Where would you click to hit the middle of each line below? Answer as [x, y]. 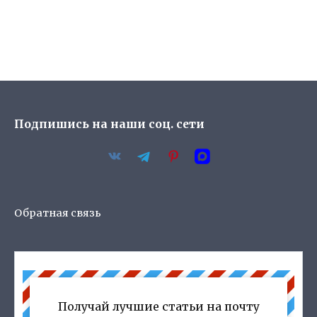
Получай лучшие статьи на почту [158, 306]
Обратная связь [58, 213]
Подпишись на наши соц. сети [109, 124]
